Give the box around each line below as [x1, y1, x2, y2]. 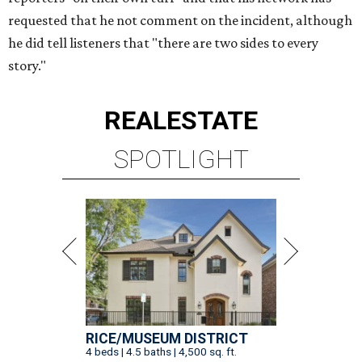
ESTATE [166, 105, 258, 136]
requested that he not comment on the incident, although [8, 12, 352, 28]
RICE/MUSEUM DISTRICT [86, 330, 248, 347]
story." [8, 57, 46, 74]
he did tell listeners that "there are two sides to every [8, 35, 318, 51]
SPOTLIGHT [113, 144, 249, 175]
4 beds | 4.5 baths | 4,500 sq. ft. [86, 345, 237, 358]
